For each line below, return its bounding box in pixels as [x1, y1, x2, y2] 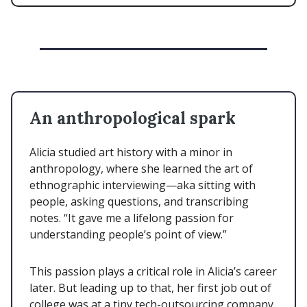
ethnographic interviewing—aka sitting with [29, 177, 256, 193]
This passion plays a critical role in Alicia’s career [29, 264, 277, 280]
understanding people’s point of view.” [29, 227, 227, 243]
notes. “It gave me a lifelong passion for [29, 210, 234, 226]
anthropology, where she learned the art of [29, 161, 253, 177]
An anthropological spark [29, 108, 240, 130]
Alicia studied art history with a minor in [29, 145, 232, 160]
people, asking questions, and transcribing [29, 194, 249, 210]
